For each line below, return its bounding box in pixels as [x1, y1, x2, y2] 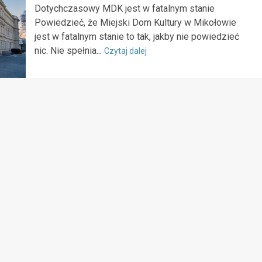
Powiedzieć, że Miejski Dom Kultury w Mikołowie [34, 16, 236, 28]
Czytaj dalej [104, 46, 147, 56]
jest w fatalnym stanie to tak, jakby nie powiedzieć [34, 30, 239, 42]
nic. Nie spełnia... [34, 44, 104, 56]
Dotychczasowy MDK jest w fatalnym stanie [34, 2, 215, 14]
